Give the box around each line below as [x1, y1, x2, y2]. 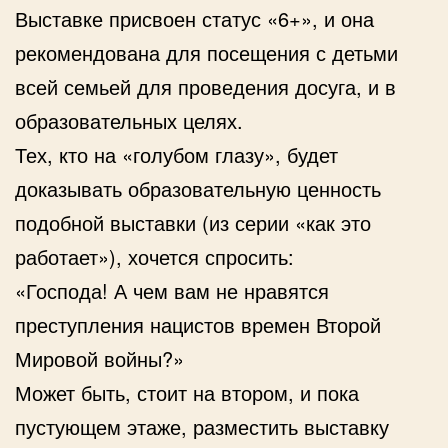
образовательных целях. [15, 105, 243, 135]
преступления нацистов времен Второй [15, 309, 381, 339]
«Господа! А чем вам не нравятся [15, 275, 329, 305]
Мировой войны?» [15, 343, 184, 373]
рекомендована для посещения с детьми [15, 37, 398, 67]
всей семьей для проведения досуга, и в [15, 71, 396, 101]
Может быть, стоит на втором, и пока [15, 377, 359, 407]
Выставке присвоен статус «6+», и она [15, 3, 374, 33]
